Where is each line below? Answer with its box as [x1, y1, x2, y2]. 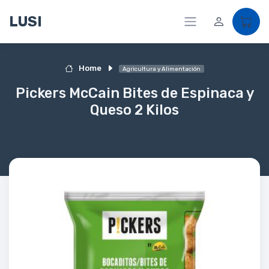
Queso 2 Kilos [90, 101, 179, 118]
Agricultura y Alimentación [122, 65, 201, 72]
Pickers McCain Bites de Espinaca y [15, 84, 254, 101]
